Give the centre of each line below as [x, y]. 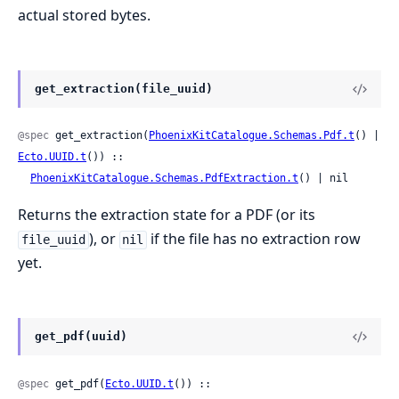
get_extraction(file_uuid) [124, 89]
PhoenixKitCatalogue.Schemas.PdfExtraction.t [164, 179]
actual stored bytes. [84, 16]
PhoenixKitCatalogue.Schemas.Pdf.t [252, 136]
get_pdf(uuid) [81, 337]
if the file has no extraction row [254, 239]
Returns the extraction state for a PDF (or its [167, 215]
